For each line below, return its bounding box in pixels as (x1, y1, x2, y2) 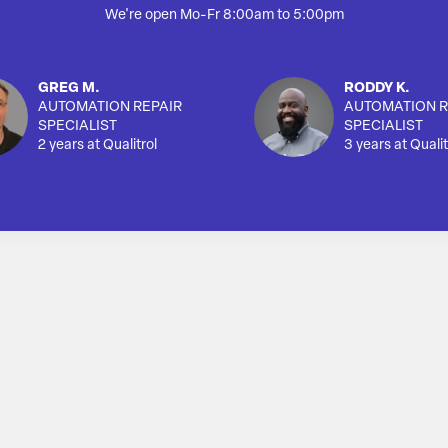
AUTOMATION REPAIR (38, 100, 182, 116)
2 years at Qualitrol (38, 138, 157, 154)
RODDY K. (344, 81, 410, 97)
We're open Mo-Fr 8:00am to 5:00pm (104, 8, 344, 24)
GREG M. (38, 81, 100, 97)
